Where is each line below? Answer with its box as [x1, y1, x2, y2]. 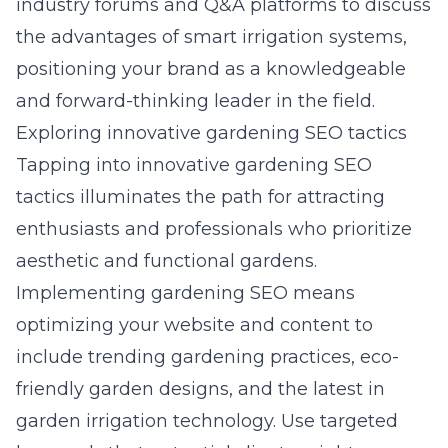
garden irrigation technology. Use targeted [16, 410, 398, 432]
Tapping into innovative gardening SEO [16, 154, 372, 176]
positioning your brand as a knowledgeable [16, 58, 406, 80]
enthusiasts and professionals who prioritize [16, 218, 412, 240]
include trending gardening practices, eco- [16, 346, 399, 368]
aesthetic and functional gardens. [16, 250, 317, 272]
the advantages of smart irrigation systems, [16, 26, 407, 48]
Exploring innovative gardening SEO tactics [16, 122, 407, 144]
